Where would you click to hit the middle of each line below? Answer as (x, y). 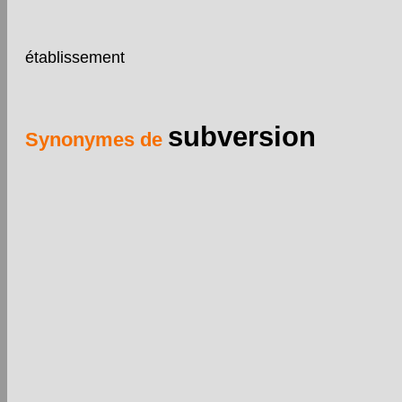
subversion (242, 136)
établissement (75, 57)
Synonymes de (96, 139)
